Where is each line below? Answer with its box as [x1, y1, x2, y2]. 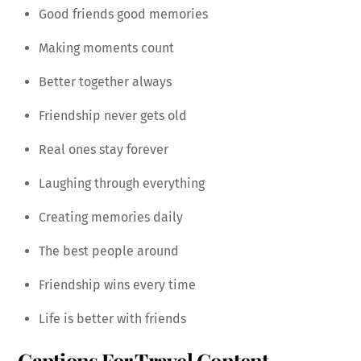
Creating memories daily [39, 209, 183, 225]
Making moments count [39, 39, 174, 56]
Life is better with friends [39, 310, 186, 326]
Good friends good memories [39, 6, 208, 22]
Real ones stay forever [39, 141, 168, 157]
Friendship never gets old [39, 107, 187, 123]
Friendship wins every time [39, 276, 196, 293]
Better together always [39, 73, 172, 89]
